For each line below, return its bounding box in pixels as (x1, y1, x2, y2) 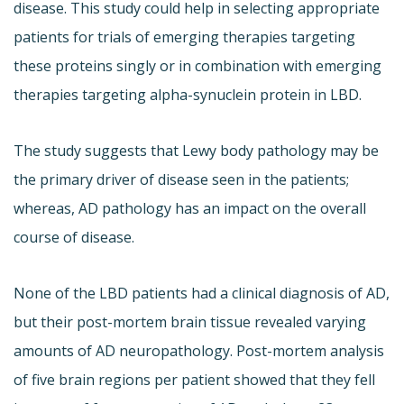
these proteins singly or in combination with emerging (14, 56, 381, 77)
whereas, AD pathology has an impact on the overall (14, 198, 366, 219)
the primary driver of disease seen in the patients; (14, 170, 349, 190)
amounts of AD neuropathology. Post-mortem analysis (14, 341, 384, 362)
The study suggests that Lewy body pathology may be (14, 141, 379, 161)
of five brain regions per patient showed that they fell (14, 370, 375, 390)
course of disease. (14, 227, 134, 248)
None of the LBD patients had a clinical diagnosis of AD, (14, 283, 390, 304)
